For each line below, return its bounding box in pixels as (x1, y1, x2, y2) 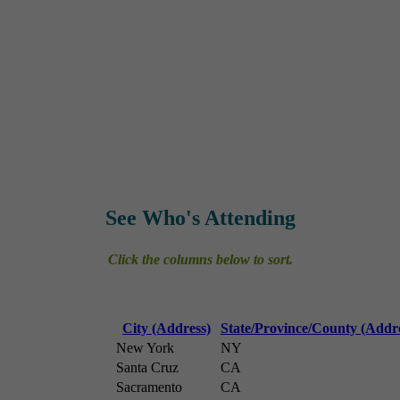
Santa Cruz (116, 360, 179, 375)
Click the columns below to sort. (107, 252, 293, 267)
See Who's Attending (104, 206, 296, 229)
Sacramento (116, 379, 182, 395)
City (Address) (122, 321, 211, 336)
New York (116, 340, 174, 355)
